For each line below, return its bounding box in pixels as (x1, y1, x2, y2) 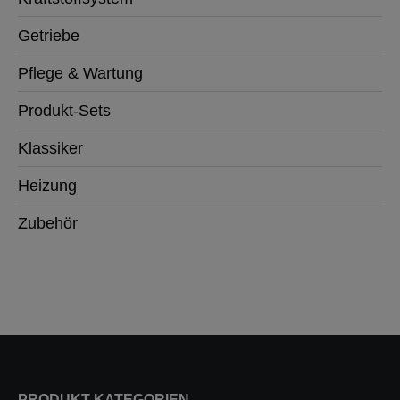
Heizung (18, 177, 77, 195)
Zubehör (18, 214, 78, 232)
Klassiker (18, 139, 83, 157)
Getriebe (18, 27, 79, 45)
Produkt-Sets (18, 102, 111, 120)
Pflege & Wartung (18, 64, 143, 82)
